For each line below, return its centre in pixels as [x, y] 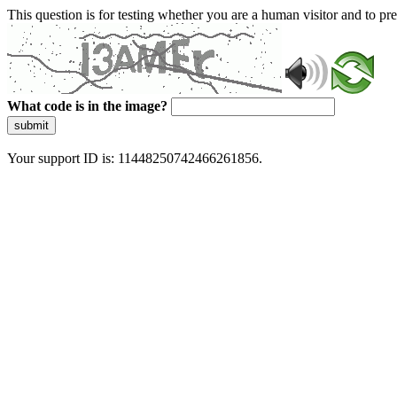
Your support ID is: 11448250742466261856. [135, 158]
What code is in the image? [87, 106]
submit [31, 125]
